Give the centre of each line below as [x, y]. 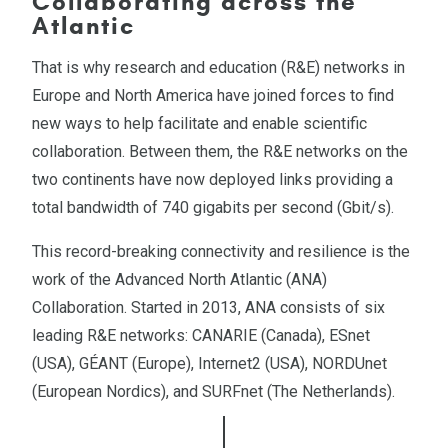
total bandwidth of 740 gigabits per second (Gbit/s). [213, 207]
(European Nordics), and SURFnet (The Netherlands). [213, 391]
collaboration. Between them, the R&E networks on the [220, 151]
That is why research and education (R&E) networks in [218, 67]
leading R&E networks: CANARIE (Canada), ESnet [201, 335]
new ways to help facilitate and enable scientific [199, 123]
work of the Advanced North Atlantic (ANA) [179, 279]
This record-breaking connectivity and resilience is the [221, 251]
